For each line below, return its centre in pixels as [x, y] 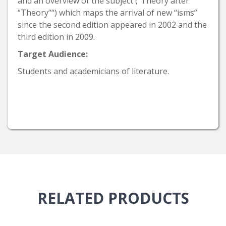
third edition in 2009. [56, 37]
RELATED [72, 198]
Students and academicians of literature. [93, 71]
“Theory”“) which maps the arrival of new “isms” [107, 12]
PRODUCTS [148, 198]
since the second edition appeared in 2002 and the [112, 24]
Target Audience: [53, 54]
